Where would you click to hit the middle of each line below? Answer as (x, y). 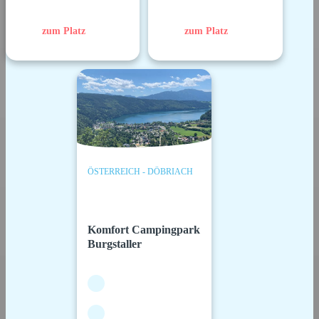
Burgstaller (115, 244)
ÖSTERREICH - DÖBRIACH (141, 172)
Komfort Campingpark (144, 229)
